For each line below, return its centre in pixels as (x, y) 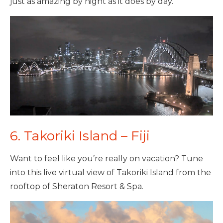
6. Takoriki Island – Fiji (80, 136)
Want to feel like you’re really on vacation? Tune (107, 158)
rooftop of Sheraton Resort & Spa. (77, 186)
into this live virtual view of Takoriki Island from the (111, 172)
